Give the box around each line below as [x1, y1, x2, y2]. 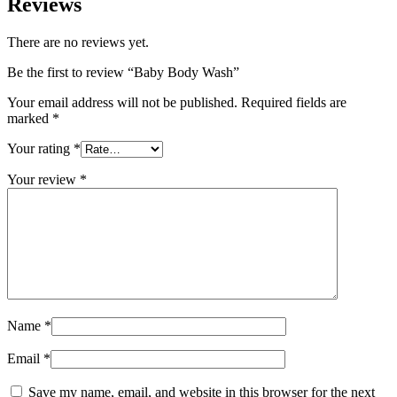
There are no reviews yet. [7, 35, 149, 51]
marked [7, 111, 52, 127]
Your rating [7, 141, 74, 157]
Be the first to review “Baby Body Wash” [7, 65, 239, 81]
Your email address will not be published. [7, 95, 237, 111]
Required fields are [241, 95, 346, 111]
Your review [7, 172, 80, 188]
